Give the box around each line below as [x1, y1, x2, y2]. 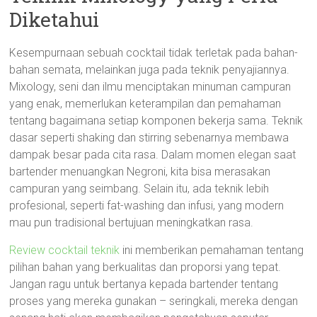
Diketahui [9, 6, 100, 33]
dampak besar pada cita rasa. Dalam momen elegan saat [9, 148, 296, 161]
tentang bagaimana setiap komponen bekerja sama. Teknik [9, 114, 304, 127]
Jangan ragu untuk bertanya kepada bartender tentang [9, 277, 279, 291]
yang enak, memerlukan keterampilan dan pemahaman [9, 97, 282, 110]
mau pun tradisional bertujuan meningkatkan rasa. [9, 216, 254, 229]
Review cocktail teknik [9, 243, 120, 257]
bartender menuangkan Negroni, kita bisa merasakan [9, 165, 271, 178]
